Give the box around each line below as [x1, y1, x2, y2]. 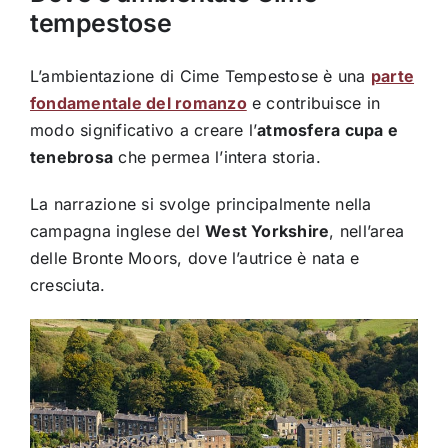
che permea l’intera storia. [113, 147, 321, 168]
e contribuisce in [246, 93, 381, 114]
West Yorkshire [205, 221, 330, 242]
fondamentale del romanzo [29, 93, 247, 114]
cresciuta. [29, 275, 106, 296]
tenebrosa [29, 147, 114, 168]
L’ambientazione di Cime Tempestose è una [29, 66, 371, 87]
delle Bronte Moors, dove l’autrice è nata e [29, 248, 360, 269]
